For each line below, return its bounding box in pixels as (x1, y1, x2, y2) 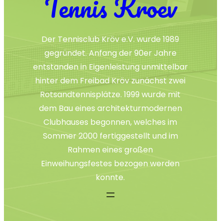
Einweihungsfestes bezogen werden (41, 157, 180, 169)
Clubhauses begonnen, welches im (43, 116, 178, 128)
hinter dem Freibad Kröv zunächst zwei (35, 74, 186, 86)
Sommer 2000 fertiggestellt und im (42, 130, 178, 142)
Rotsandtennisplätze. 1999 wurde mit (40, 88, 181, 100)
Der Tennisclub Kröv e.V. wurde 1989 (41, 33, 180, 45)
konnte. (96, 171, 125, 183)
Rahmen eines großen (68, 144, 153, 155)
